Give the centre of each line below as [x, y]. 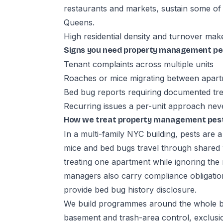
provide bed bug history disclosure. [130, 190]
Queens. [79, 22]
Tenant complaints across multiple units [139, 64]
